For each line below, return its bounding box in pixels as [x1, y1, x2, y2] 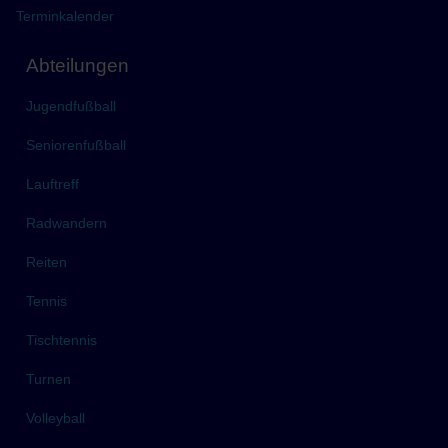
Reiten [26, 254, 68, 271]
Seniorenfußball [26, 137, 127, 154]
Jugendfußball [26, 98, 117, 115]
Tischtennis [26, 332, 98, 349]
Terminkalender [16, 8, 115, 25]
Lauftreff [26, 176, 80, 193]
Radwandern [26, 215, 108, 232]
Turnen [26, 371, 72, 388]
